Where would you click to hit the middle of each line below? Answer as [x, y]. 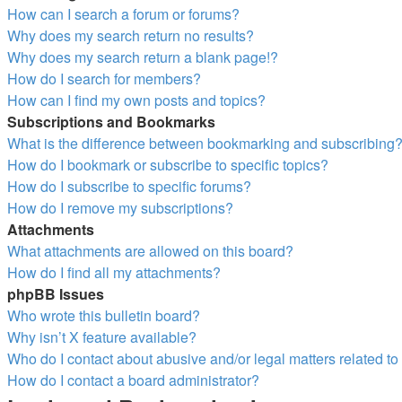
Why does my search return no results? [131, 35]
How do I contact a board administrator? [133, 380]
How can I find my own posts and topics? [136, 100]
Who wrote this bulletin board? [104, 315]
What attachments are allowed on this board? [150, 251]
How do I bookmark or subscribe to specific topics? [168, 165]
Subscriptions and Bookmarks [111, 122]
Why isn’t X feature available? [102, 337]
